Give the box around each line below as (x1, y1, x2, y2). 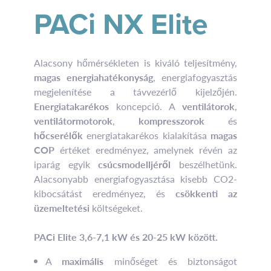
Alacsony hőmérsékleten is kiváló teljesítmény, (34, 55, 237, 70)
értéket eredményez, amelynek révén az (54, 142, 237, 157)
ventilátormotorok (34, 113, 113, 128)
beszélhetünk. (171, 157, 238, 171)
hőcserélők (34, 128, 83, 142)
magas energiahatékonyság (34, 70, 153, 84)
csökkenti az (175, 186, 237, 200)
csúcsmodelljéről (98, 157, 171, 171)
